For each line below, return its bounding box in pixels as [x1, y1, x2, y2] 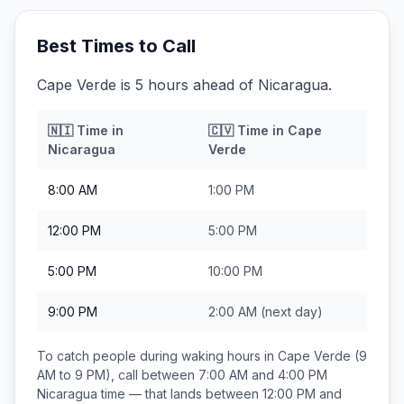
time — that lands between [97, 386, 262, 401]
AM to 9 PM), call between [37, 367, 198, 382]
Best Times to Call [37, 35, 196, 57]
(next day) [257, 304, 323, 319]
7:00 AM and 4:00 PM [198, 367, 327, 382]
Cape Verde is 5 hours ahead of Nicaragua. [37, 76, 332, 94]
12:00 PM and [262, 386, 342, 401]
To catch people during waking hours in [37, 348, 278, 363]
